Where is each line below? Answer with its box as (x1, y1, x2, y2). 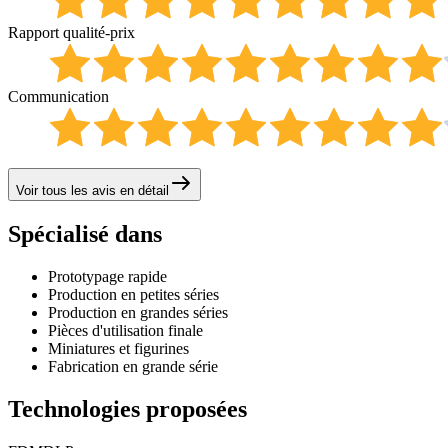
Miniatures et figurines (48, 340, 189, 358)
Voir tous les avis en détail (16, 183, 169, 199)
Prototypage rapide (48, 268, 167, 286)
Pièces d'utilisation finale (48, 322, 203, 340)
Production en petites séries (48, 286, 219, 304)
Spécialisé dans (8, 221, 162, 248)
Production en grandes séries (48, 304, 228, 322)
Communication (8, 88, 109, 106)
